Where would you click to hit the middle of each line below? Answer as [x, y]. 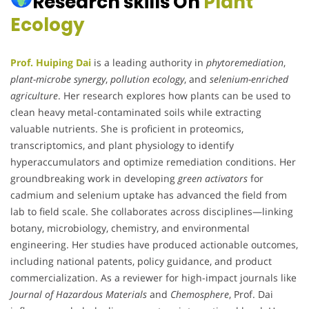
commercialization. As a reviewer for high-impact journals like [153, 278]
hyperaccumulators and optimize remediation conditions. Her [153, 162]
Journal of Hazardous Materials [79, 295]
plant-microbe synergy [58, 79]
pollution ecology [147, 79]
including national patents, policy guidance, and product [141, 261]
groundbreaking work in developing [94, 179]
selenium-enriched [249, 79]
